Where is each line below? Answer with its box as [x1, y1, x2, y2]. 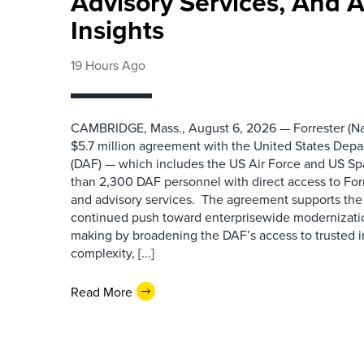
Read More [71, 282, 132, 301]
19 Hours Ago [71, 56, 145, 74]
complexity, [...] [71, 244, 154, 262]
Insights [71, 11, 164, 49]
